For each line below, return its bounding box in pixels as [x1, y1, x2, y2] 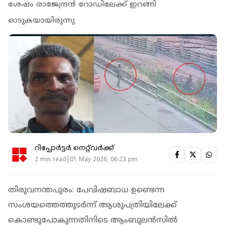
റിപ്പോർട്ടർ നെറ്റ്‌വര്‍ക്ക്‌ [35, 144, 114, 153]
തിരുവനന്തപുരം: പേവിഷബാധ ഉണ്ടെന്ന [8, 185, 165, 195]
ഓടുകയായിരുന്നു [8, 16, 75, 26]
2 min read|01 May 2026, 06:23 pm [35, 156, 138, 164]
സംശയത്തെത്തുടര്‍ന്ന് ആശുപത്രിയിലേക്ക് [8, 200, 177, 210]
